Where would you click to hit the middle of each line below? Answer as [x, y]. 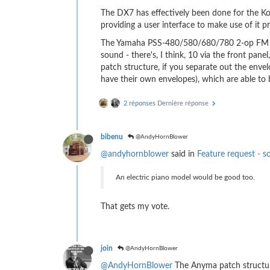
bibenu [112, 137]
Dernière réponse [184, 103]
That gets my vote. [135, 206]
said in [183, 154]
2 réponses [140, 103]
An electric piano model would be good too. [185, 177]
